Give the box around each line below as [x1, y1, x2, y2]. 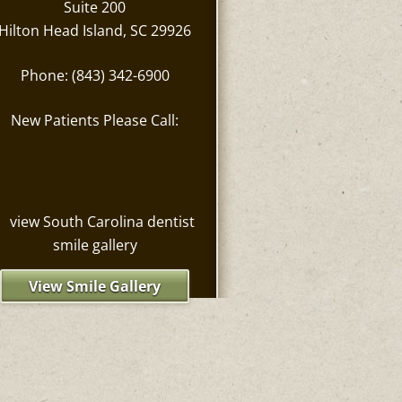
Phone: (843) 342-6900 [20, 66, 170, 85]
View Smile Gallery [29, 276, 161, 296]
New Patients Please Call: [11, 110, 179, 130]
